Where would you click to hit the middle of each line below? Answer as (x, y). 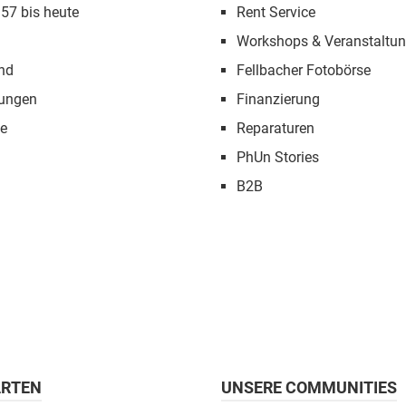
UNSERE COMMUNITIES (309, 388)
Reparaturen (275, 129)
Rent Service (276, 13)
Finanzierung (278, 100)
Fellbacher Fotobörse (304, 71)
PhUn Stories (278, 158)
